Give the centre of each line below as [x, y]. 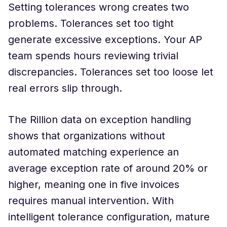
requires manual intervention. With [91, 201]
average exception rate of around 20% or [108, 168]
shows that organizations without [87, 136]
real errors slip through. [65, 88]
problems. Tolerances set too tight [91, 23]
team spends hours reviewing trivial [93, 56]
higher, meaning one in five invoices [94, 184]
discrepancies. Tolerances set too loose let [111, 72]
